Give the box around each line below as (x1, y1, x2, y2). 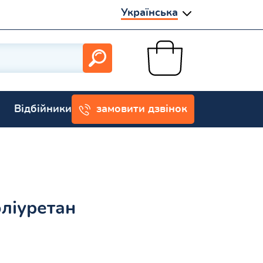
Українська (121, 7, 178, 18)
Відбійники (14, 103, 72, 114)
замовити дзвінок (96, 103, 187, 114)
